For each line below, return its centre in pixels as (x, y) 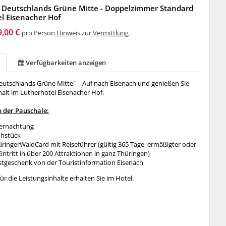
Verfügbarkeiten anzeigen (66, 63)
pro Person (39, 33)
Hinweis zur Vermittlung (93, 33)
